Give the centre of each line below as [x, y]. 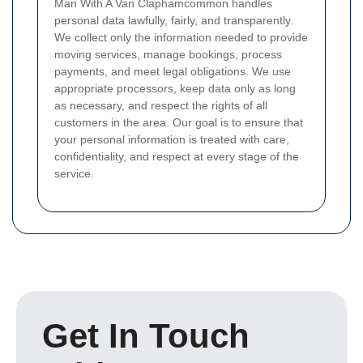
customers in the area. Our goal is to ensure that [179, 122]
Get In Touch [146, 336]
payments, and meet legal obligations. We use [173, 71]
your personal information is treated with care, [172, 139]
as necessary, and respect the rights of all [161, 105]
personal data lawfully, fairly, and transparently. [174, 20]
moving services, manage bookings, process [168, 54]
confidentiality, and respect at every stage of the [177, 156]
